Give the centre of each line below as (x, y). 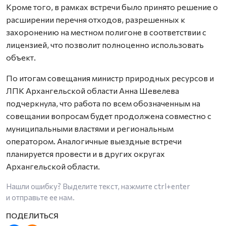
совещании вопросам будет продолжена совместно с (109, 116)
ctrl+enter (172, 186)
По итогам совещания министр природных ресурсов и (110, 78)
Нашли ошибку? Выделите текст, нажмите (80, 186)
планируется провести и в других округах (86, 153)
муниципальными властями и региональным (90, 128)
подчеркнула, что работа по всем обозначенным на (103, 103)
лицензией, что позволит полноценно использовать (105, 44)
